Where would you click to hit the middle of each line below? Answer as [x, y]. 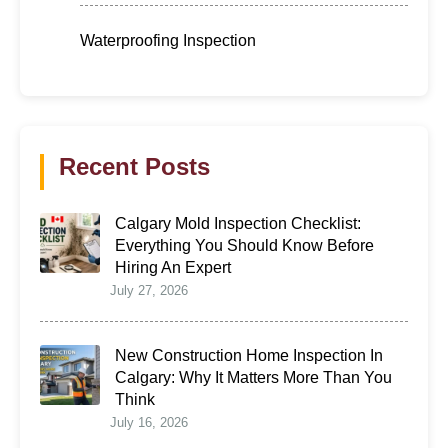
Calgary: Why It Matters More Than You [253, 378]
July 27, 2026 [149, 291]
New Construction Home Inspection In [249, 356]
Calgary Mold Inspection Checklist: [238, 224]
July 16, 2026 [149, 423]
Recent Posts [134, 167]
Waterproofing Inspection [168, 41]
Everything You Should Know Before [244, 246]
